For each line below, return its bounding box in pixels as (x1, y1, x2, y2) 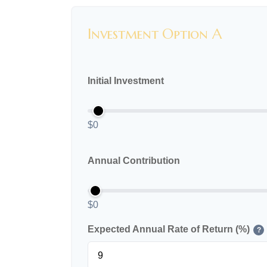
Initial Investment (88, 76, 164, 86)
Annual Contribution (88, 156, 180, 166)
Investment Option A (88, 25, 222, 44)
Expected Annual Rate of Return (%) (88, 224, 250, 235)
